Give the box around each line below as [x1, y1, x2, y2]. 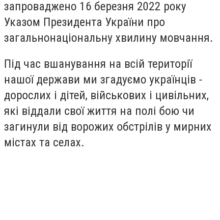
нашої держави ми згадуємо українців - [4, 73, 202, 87]
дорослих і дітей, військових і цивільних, [4, 88, 209, 103]
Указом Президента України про [4, 15, 165, 29]
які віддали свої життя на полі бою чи [4, 104, 194, 118]
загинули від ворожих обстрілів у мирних [4, 120, 212, 134]
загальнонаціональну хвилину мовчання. [4, 30, 213, 45]
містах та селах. [4, 136, 84, 150]
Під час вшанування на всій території [4, 57, 192, 71]
